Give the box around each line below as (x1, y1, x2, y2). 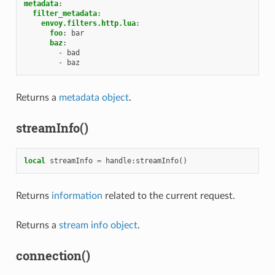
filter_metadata (32, 9, 97, 18)
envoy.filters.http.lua (41, 19, 136, 28)
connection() (15, 247, 90, 264)
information (51, 191, 103, 201)
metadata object (58, 93, 129, 103)
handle (105, 157, 131, 166)
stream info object (58, 220, 137, 231)
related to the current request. (102, 191, 235, 201)
